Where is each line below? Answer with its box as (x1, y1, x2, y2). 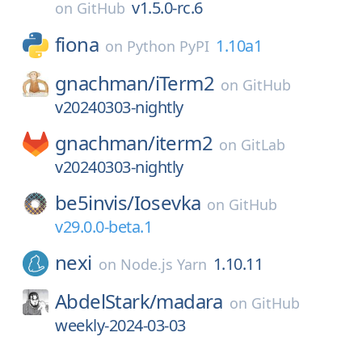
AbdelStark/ (55, 288, 157, 314)
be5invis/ (55, 189, 134, 216)
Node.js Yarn (120, 255, 207, 274)
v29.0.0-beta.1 (55, 216, 152, 238)
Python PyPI (127, 36, 209, 56)
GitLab (241, 135, 286, 154)
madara (156, 288, 223, 314)
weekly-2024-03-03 (55, 314, 186, 336)
